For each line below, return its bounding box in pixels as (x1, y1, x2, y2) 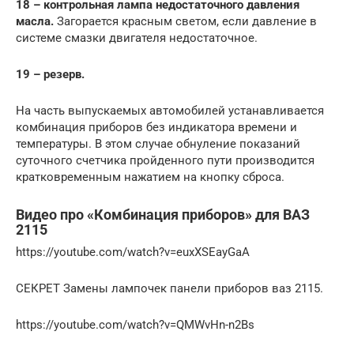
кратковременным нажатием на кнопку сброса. (16, 170, 284, 185)
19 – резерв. (16, 67, 85, 82)
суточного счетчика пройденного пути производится (16, 153, 314, 168)
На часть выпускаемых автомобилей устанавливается (16, 104, 324, 119)
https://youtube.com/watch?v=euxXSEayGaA (16, 245, 250, 260)
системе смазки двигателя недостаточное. (16, 31, 258, 46)
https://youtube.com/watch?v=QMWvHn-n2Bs (16, 318, 254, 333)
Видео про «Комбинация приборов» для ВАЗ (16, 206, 310, 224)
